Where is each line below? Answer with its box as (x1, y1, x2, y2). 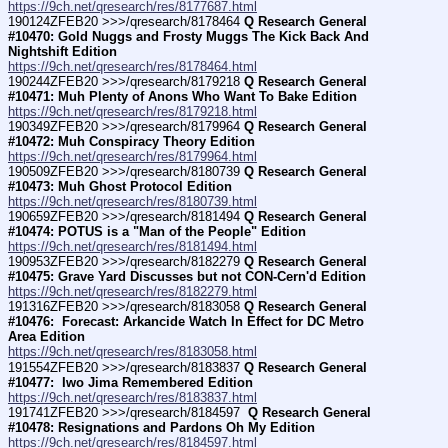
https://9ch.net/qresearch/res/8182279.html (8, 284, 257, 300)
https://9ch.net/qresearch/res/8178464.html (8, 59, 257, 74)
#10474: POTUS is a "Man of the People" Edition (8, 224, 306, 240)
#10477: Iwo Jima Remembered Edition (8, 374, 253, 390)
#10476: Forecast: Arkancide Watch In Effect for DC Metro (8, 314, 364, 330)
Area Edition (8, 329, 85, 345)
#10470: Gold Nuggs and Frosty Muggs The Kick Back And (8, 29, 369, 44)
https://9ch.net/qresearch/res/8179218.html (8, 104, 257, 120)
